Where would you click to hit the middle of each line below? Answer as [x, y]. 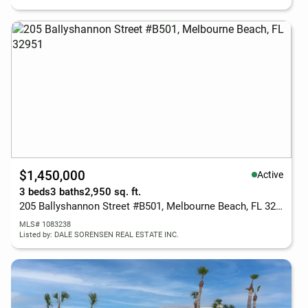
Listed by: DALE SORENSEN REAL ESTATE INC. [99, 235]
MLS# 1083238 [45, 224]
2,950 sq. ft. [113, 192]
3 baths [67, 192]
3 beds [35, 192]
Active [270, 174]
